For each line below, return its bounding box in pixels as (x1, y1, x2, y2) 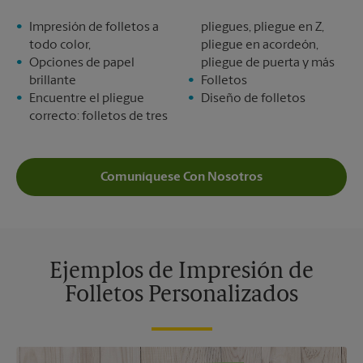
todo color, (29, 39, 91, 52)
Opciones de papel (29, 57, 135, 70)
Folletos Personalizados (65, 284, 298, 307)
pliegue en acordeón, (201, 39, 318, 52)
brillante (29, 75, 76, 88)
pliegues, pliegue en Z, (201, 21, 324, 34)
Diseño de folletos (201, 92, 305, 105)
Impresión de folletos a (29, 21, 159, 34)
